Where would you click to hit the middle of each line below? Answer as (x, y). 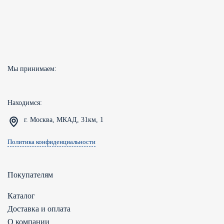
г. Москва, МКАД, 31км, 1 (64, 120)
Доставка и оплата (39, 209)
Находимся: (25, 103)
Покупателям (30, 175)
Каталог (21, 196)
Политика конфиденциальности (51, 142)
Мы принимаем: (32, 69)
